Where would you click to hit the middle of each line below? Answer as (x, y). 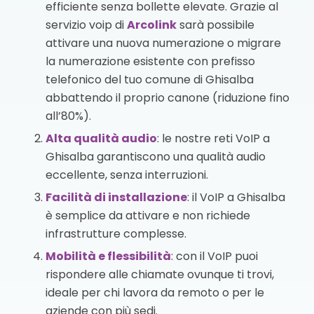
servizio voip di (86, 25)
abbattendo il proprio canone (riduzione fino (167, 98)
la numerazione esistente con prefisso (150, 62)
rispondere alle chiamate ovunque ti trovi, (159, 275)
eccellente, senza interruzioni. (127, 175)
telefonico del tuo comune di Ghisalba (149, 80)
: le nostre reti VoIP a (213, 139)
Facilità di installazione (116, 198)
